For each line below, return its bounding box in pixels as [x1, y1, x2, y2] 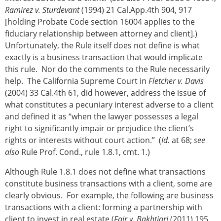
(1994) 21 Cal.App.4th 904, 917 [79, 4, 192, 16]
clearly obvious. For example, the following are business [5, 190, 214, 201]
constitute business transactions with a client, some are [5, 178, 212, 189]
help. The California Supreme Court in [5, 75, 148, 87]
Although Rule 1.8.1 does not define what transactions [5, 166, 206, 178]
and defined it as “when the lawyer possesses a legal [5, 111, 198, 122]
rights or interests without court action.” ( [5, 135, 161, 146]
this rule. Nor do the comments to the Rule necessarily [5, 64, 210, 75]
